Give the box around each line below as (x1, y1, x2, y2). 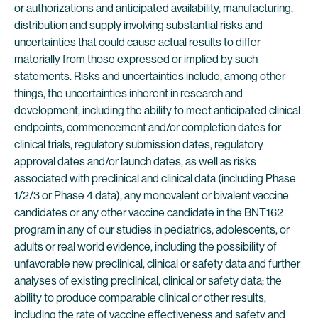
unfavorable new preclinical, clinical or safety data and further (14, 257, 300, 270)
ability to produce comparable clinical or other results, (14, 291, 266, 305)
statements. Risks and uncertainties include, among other (14, 70, 285, 83)
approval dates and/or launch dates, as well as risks (14, 155, 256, 168)
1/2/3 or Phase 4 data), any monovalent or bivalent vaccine (14, 189, 289, 202)
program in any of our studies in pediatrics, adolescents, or (14, 223, 290, 236)
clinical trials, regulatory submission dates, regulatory (14, 138, 263, 151)
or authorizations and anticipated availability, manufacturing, (14, 1, 293, 15)
